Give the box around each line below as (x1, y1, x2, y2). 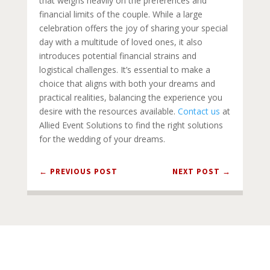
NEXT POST (172, 166, 221, 177)
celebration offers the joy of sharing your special (39, 22, 228, 34)
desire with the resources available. (39, 105, 178, 117)
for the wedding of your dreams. (39, 133, 165, 145)
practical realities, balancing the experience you (39, 92, 222, 103)
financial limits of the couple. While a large (39, 8, 202, 20)
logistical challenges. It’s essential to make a (39, 64, 210, 75)
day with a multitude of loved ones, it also (39, 36, 202, 48)
